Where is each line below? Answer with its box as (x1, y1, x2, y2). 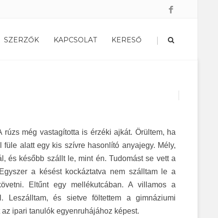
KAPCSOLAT (54, 36, 97, 44)
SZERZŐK (4, 36, 39, 44)
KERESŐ (111, 36, 142, 44)
